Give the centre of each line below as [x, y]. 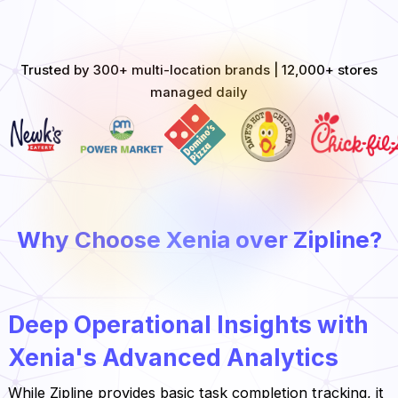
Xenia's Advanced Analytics [173, 358]
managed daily [199, 92]
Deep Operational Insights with [188, 325]
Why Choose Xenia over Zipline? [199, 240]
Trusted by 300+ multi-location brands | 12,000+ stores [199, 70]
